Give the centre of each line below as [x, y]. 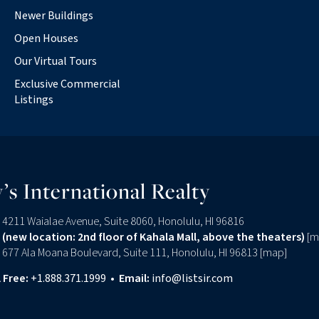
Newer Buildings [53, 15]
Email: [134, 278]
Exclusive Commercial [67, 84]
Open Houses [46, 38]
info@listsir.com [192, 278]
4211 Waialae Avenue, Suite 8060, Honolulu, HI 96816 [123, 221]
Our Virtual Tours [55, 61]
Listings [33, 99]
